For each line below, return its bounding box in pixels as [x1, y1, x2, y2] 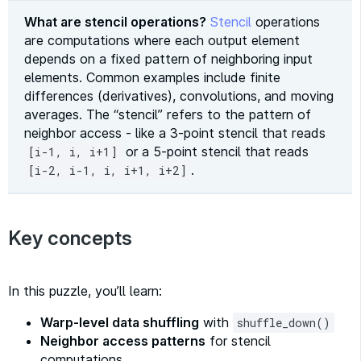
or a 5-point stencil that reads [122, 143, 309, 160]
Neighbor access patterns [40, 333, 205, 350]
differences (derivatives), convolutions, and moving [24, 88, 334, 105]
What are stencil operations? [24, 14, 206, 31]
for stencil [205, 333, 271, 350]
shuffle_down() [237, 315, 330, 331]
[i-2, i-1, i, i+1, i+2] [28, 163, 187, 179]
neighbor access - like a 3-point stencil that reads [24, 125, 326, 142]
